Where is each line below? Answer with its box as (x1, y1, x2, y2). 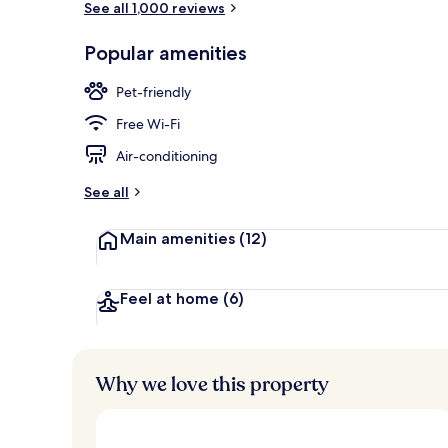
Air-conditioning (116, 146, 218, 165)
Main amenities (120, 228, 239, 248)
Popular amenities (84, 40, 247, 65)
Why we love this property (96, 370, 329, 398)
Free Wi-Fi (116, 114, 180, 133)
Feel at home (120, 288, 223, 308)
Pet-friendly (116, 82, 191, 101)
